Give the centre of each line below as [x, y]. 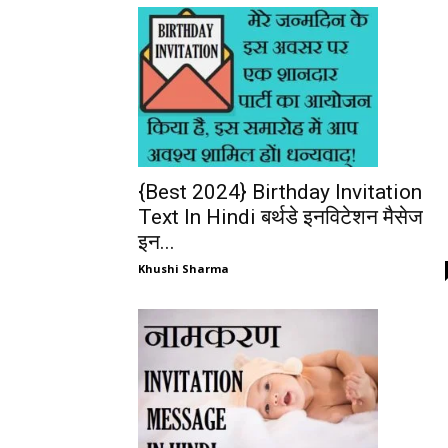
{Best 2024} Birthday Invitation [280, 192]
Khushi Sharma [183, 268]
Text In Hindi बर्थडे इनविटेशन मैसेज [280, 217]
